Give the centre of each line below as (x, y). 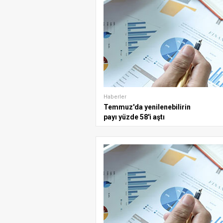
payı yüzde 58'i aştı (134, 117)
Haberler (115, 97)
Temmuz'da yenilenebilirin (147, 107)
